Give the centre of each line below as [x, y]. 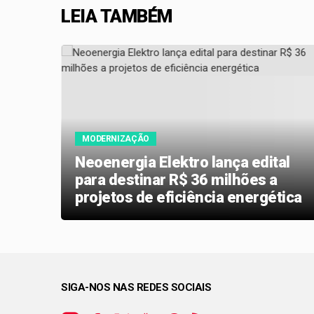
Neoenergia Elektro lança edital [183, 163]
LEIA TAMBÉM [117, 16]
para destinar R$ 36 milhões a [176, 180]
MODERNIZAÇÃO [116, 139]
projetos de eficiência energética [189, 198]
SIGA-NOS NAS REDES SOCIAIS [136, 288]
